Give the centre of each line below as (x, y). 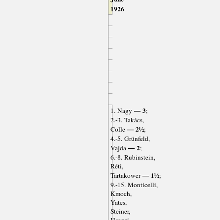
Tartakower (125, 176)
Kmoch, (121, 194)
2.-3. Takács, (127, 120)
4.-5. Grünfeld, (130, 139)
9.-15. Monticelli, (134, 185)
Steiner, (120, 211)
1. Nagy (121, 111)
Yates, (118, 203)
